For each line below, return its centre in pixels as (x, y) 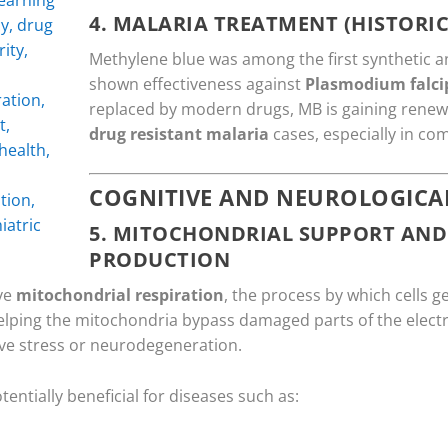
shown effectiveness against (197, 84)
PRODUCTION (159, 259)
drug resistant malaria (179, 134)
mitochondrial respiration (120, 294)
